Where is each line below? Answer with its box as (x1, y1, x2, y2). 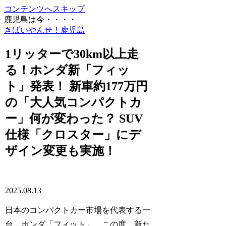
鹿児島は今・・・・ (4, 15, 77, 24)
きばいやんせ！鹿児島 (4, 26, 85, 34)
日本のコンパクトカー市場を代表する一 (5, 205, 151, 214)
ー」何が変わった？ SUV (5, 111, 143, 125)
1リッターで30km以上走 (5, 47, 139, 61)
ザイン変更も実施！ (5, 144, 117, 157)
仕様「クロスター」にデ (5, 128, 142, 141)
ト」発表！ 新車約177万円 (5, 79, 148, 93)
